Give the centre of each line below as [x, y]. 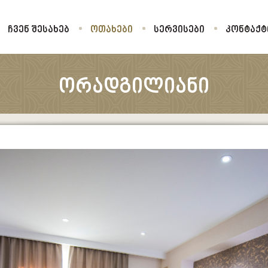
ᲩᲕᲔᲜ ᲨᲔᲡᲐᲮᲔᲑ [39, 30]
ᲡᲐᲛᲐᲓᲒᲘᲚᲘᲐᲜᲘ [151, 111]
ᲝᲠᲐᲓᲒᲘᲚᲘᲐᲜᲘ [134, 88]
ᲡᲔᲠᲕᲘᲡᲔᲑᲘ [179, 30]
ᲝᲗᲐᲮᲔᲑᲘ [112, 30]
